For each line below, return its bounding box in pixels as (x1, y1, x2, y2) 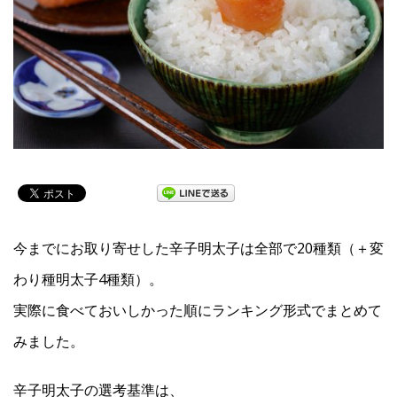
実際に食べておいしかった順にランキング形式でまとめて (13, 300, 382, 321)
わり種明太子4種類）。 (13, 269, 163, 290)
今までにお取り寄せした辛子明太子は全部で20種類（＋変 (13, 238, 384, 259)
